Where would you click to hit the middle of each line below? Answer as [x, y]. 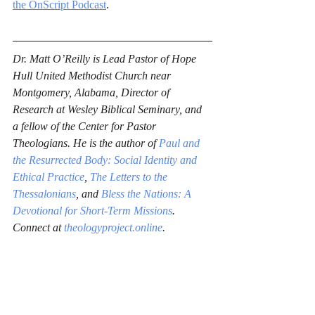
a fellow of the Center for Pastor [86, 126]
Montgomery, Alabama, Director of [92, 92]
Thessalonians [44, 194]
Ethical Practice [49, 177]
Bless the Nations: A [148, 194]
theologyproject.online [113, 227]
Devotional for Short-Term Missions [92, 211]
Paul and [181, 143]
